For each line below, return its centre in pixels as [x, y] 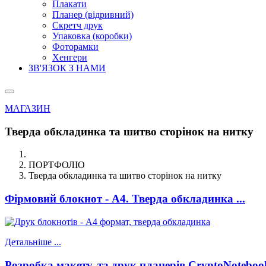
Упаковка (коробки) [92, 36]
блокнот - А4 [93, 199]
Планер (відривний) [93, 15]
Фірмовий [32, 199]
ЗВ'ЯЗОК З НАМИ [67, 68]
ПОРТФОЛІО [57, 165]
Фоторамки [75, 47]
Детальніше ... [33, 242]
